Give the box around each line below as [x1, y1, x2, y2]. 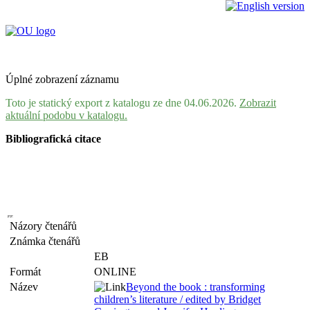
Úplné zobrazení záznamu [6, 73, 119, 85]
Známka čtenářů [10, 235, 86, 247]
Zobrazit [239, 97, 276, 109]
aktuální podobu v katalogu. [6, 109, 127, 121]
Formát [10, 266, 46, 277]
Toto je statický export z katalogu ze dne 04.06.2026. [6, 97, 239, 109]
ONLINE [94, 266, 136, 277]
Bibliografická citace [6, 133, 101, 145]
